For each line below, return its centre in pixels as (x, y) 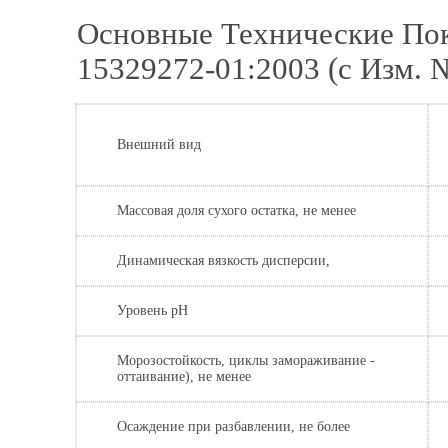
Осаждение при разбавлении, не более (233, 426)
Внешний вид (159, 144)
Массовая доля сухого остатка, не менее (236, 210)
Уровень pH (152, 310)
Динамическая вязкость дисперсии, (223, 260)
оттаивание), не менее (184, 376)
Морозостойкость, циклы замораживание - (246, 360)
